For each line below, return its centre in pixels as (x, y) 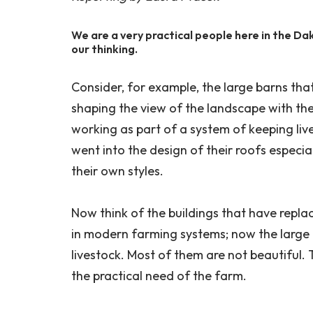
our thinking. (104, 49)
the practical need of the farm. (159, 275)
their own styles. (117, 170)
